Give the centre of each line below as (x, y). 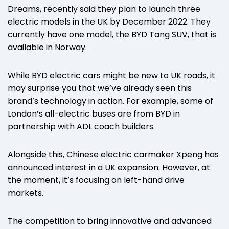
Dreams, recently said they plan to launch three (104, 9)
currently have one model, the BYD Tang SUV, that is (112, 34)
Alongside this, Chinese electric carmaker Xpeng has (113, 154)
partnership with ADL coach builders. (81, 126)
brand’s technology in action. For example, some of (110, 101)
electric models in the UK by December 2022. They (109, 21)
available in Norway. (47, 47)
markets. (26, 193)
